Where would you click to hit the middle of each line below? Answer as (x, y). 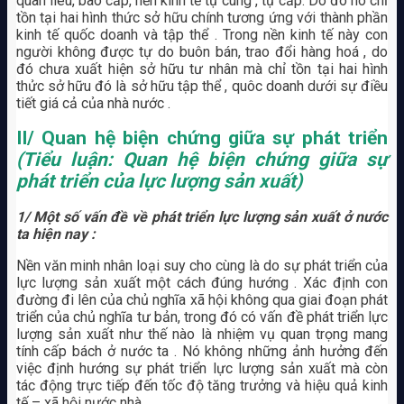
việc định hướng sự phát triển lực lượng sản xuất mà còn (202, 368)
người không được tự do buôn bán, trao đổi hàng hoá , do (202, 51)
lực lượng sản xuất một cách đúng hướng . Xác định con (202, 282)
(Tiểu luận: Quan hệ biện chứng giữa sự (202, 160)
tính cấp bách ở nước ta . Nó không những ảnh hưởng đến (202, 351)
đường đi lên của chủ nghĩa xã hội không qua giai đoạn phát (202, 299)
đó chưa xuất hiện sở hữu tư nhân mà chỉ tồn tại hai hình (202, 69)
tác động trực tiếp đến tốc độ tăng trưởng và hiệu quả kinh (202, 385)
